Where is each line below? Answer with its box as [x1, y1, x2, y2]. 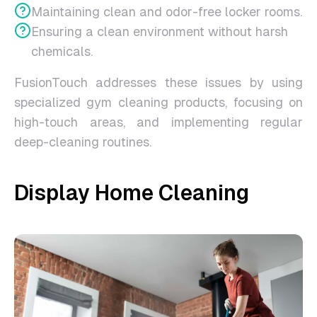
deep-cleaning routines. [14, 134, 151, 150]
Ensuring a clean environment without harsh [31, 24, 288, 40]
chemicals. [31, 44, 93, 59]
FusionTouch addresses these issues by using [14, 75, 303, 91]
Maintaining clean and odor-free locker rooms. [31, 4, 302, 20]
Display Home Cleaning [14, 180, 249, 206]
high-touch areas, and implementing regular [14, 115, 303, 130]
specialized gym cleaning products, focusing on [14, 95, 303, 110]
